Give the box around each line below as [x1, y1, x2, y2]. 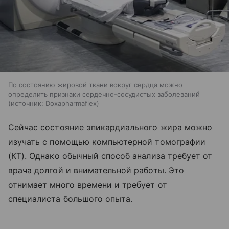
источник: [11, 99, 43, 108]
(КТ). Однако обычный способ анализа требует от [8, 151, 213, 162]
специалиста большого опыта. [8, 194, 133, 204]
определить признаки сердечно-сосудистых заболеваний [8, 90, 200, 99]
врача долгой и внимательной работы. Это [8, 165, 184, 176]
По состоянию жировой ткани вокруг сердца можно [8, 81, 182, 89]
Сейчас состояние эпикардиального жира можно [8, 122, 213, 133]
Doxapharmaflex [45, 99, 97, 108]
